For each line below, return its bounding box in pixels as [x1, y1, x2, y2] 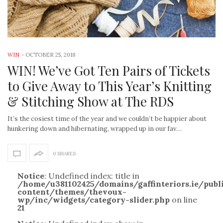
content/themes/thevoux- [17, 187, 126, 197]
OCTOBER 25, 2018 [25, 51, 76, 59]
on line [170, 195, 197, 205]
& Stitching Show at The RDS [7, 93, 174, 111]
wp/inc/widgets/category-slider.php [17, 195, 170, 205]
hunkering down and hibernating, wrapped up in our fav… [7, 124, 182, 133]
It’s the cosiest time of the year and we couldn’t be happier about [7, 114, 207, 123]
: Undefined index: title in [44, 171, 139, 181]
